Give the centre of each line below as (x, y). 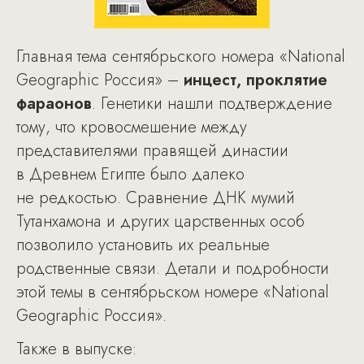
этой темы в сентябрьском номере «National (173, 292)
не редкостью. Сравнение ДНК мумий (156, 198)
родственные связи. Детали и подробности (173, 269)
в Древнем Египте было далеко (130, 174)
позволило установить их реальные (143, 245)
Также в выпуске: (76, 349)
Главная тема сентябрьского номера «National (181, 56)
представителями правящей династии (152, 151)
